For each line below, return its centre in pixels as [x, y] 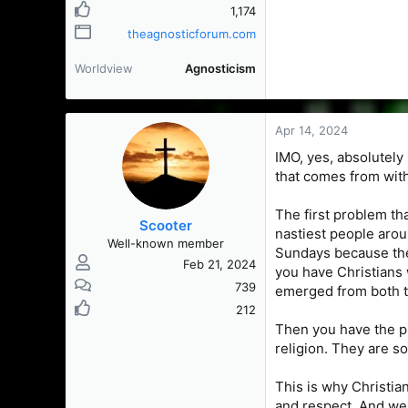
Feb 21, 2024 [219, 264]
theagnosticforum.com [192, 33]
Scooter [165, 225]
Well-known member [165, 243]
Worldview [104, 68]
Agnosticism [220, 68]
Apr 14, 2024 [311, 130]
